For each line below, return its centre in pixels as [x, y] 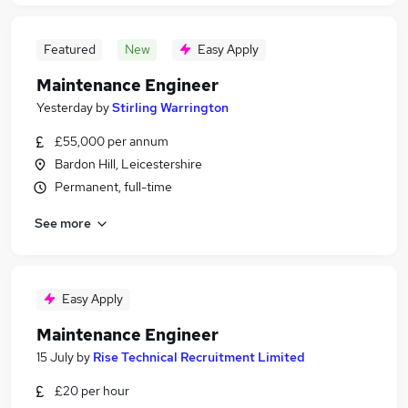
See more [63, 223]
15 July [55, 357]
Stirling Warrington [170, 107]
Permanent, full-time [113, 187]
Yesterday [65, 107]
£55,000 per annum [112, 141]
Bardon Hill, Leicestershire [128, 164]
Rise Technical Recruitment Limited [199, 357]
